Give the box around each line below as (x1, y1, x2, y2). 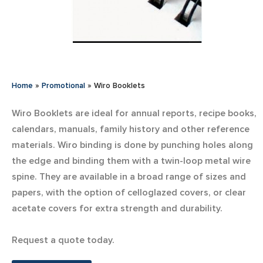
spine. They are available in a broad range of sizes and (12, 171, 246, 181)
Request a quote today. (12, 235, 114, 245)
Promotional (42, 81, 85, 90)
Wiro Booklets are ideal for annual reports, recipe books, (12, 108, 257, 118)
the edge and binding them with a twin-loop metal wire (12, 156, 251, 166)
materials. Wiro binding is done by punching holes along (12, 140, 253, 150)
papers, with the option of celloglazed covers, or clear (12, 187, 246, 197)
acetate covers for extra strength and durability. (12, 203, 222, 213)
